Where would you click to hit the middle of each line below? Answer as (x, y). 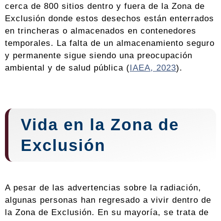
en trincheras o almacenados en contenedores (101, 31)
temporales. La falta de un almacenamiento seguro (110, 43)
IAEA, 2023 (153, 68)
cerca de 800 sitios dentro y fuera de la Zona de (105, 6)
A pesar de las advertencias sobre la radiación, (103, 188)
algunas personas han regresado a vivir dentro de (108, 200)
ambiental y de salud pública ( (67, 68)
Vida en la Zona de (100, 125)
